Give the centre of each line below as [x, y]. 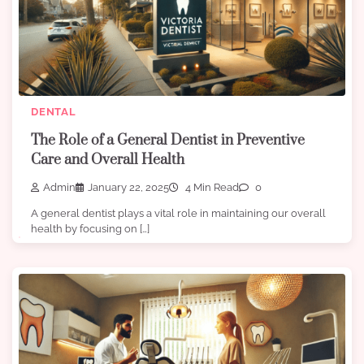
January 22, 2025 [128, 187]
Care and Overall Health [108, 160]
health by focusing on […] [90, 228]
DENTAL [54, 112]
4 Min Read [211, 187]
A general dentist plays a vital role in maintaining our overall [178, 213]
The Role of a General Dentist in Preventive [168, 140]
